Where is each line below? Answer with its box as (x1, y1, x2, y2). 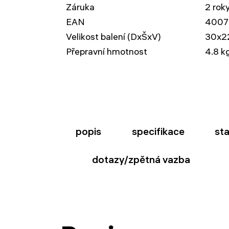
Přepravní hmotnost (66, 45, 147, 57)
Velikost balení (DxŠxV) (66, 31, 161, 42)
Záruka (66, 1, 95, 13)
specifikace (131, 125, 185, 138)
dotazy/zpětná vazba (91, 153, 190, 166)
